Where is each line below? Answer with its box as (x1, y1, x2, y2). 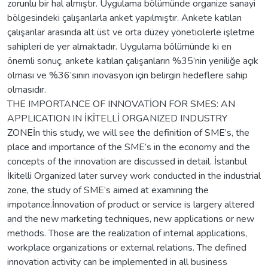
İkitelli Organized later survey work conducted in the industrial (7, 169, 261, 182)
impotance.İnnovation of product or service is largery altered (7, 197, 254, 211)
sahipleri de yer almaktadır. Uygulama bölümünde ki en (7, 39, 232, 53)
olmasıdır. (7, 83, 46, 96)
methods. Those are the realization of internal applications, (7, 226, 247, 240)
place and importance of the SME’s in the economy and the (7, 140, 250, 154)
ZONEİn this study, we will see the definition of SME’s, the (7, 126, 249, 139)
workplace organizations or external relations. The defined (7, 240, 246, 254)
